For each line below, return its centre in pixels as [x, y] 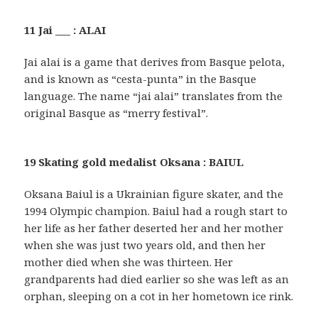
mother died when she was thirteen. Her [129, 262]
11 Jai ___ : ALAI [65, 29]
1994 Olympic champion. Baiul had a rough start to [156, 210]
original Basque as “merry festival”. [116, 113]
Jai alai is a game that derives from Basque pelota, [155, 61]
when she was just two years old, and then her [145, 245]
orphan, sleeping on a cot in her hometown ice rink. [159, 296]
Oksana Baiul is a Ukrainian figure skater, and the [154, 193]
